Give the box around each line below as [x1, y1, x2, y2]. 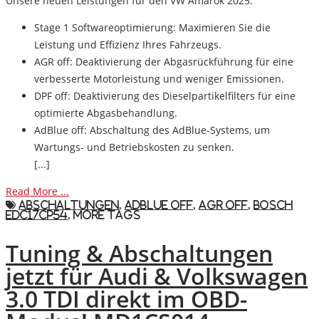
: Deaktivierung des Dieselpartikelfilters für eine [68, 88, 296, 103]
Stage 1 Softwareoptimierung [34, 20, 173, 34]
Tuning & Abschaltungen [6, 238, 273, 269]
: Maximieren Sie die [173, 20, 271, 34]
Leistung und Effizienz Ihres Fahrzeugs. [34, 37, 221, 51]
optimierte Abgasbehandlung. [34, 105, 177, 120]
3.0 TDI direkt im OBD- [6, 283, 247, 315]
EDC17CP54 [6, 209, 68, 220]
